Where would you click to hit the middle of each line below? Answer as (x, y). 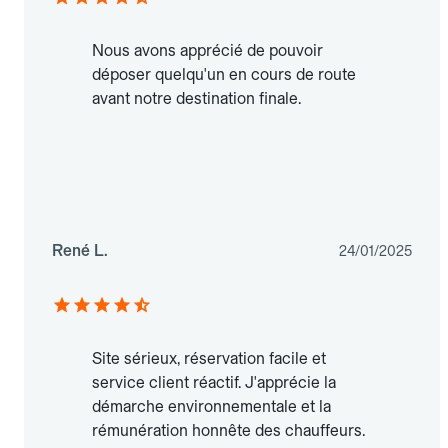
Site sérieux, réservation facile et (209, 359)
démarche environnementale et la (211, 407)
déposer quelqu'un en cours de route (224, 75)
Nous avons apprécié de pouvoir (207, 51)
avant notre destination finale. (196, 99)
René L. (80, 251)
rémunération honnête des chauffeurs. (228, 431)
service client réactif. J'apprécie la (214, 383)
